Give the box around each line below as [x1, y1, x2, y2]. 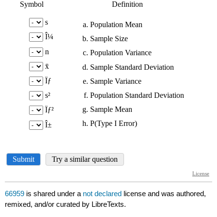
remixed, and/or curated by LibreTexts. [5, 200, 126, 209]
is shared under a [24, 189, 83, 198]
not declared [83, 189, 124, 198]
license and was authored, [124, 189, 206, 198]
